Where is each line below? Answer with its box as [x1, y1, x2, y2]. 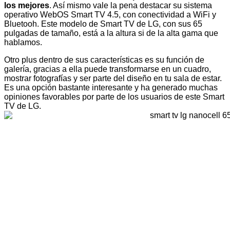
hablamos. [4, 37, 42, 47]
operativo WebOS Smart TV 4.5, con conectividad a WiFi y [4, 10, 216, 19]
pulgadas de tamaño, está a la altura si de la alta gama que [4, 28, 218, 37]
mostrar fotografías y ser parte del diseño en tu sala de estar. [4, 73, 222, 83]
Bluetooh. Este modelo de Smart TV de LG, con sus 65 [4, 19, 202, 28]
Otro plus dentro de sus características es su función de [4, 55, 204, 64]
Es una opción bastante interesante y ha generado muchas [4, 83, 218, 92]
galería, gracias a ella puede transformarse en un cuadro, [4, 64, 211, 73]
